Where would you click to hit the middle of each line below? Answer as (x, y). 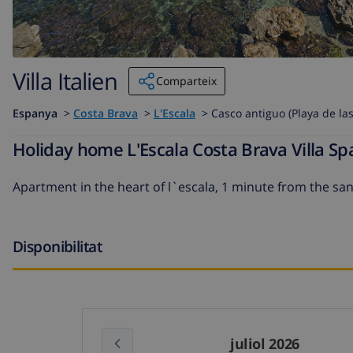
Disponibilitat (57, 247)
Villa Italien (65, 81)
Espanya (35, 113)
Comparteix (186, 80)
